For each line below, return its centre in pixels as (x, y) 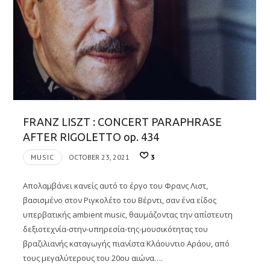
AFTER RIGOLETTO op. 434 (91, 137)
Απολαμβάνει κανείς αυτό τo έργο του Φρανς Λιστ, (115, 186)
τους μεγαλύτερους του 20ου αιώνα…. (93, 258)
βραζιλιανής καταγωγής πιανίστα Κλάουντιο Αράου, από (126, 244)
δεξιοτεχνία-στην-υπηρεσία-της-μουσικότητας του (115, 229)
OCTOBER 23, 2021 (99, 157)
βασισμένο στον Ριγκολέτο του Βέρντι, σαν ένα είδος (120, 200)
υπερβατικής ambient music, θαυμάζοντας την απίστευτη (128, 215)
